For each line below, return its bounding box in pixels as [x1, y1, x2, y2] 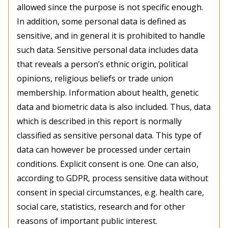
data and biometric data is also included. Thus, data [17, 101, 211, 113]
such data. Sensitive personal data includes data [17, 44, 198, 56]
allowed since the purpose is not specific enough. [17, 2, 203, 13]
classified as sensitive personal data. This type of [17, 130, 202, 141]
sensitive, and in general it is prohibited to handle [17, 30, 205, 42]
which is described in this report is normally [17, 116, 182, 127]
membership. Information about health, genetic [17, 87, 198, 99]
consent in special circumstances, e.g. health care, [17, 187, 204, 198]
